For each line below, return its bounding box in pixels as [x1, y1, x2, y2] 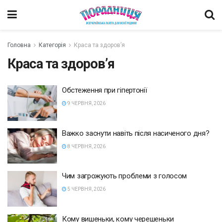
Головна [7, 42, 31, 49]
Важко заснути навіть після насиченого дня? [62, 128, 210, 138]
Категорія [39, 42, 66, 49]
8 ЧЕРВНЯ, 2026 [66, 143, 106, 149]
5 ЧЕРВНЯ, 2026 [66, 186, 106, 192]
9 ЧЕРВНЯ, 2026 [66, 101, 106, 106]
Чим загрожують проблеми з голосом [62, 171, 187, 180]
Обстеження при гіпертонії [62, 86, 147, 95]
